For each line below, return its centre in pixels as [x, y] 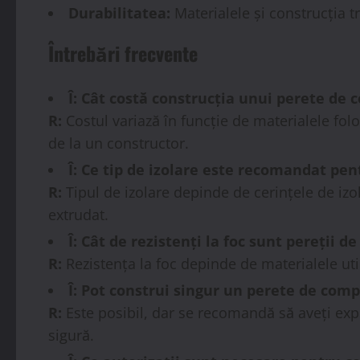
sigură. [71, 335]
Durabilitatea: [119, 12]
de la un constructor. [119, 143]
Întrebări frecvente [123, 53]
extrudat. [78, 214]
